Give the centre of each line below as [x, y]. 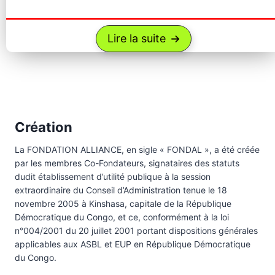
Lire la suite [137, 39]
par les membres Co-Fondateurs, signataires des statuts [127, 163]
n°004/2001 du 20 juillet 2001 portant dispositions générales [136, 230]
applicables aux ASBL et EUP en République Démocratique [133, 244]
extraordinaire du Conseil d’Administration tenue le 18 [121, 190]
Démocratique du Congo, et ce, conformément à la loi [122, 217]
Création [44, 127]
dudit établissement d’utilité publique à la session [113, 176]
